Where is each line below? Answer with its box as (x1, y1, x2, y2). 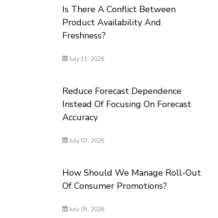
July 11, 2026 (68, 55, 105, 63)
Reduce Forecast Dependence (62, 85, 182, 97)
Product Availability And (62, 17, 162, 28)
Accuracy (62, 111, 98, 123)
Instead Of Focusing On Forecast (62, 98, 192, 110)
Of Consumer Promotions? (62, 180, 167, 192)
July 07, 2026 (68, 137, 105, 145)
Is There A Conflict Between (62, 3, 176, 15)
